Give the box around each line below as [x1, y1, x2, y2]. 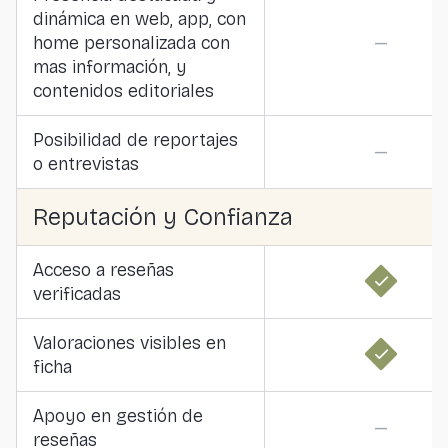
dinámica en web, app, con [33, 8, 246, 30]
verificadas [33, 283, 121, 305]
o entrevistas [33, 153, 139, 175]
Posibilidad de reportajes [33, 129, 238, 151]
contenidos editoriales [33, 80, 214, 102]
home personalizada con [33, 32, 230, 54]
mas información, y [33, 56, 187, 78]
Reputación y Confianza [33, 203, 293, 231]
